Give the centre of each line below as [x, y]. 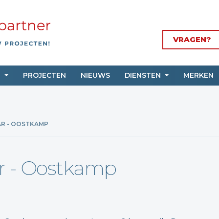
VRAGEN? [192, 39]
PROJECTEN [44, 76]
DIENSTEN [143, 76]
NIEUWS [95, 76]
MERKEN [198, 76]
